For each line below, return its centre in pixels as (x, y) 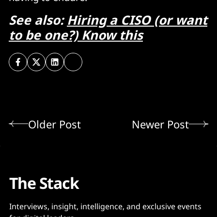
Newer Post (160, 124)
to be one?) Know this (76, 35)
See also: (38, 20)
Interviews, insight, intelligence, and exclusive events (105, 206)
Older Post (54, 124)
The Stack (44, 183)
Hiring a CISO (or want (137, 20)
